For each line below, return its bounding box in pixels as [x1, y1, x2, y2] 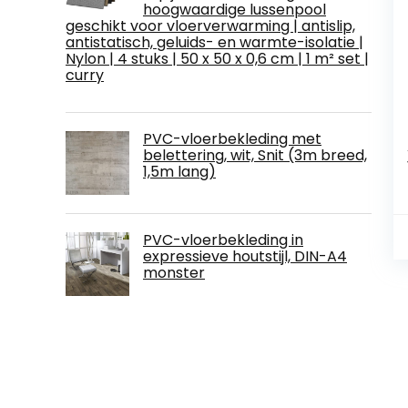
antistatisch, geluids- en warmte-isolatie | [66, 32, 363, 54]
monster [143, 262, 205, 284]
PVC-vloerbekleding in [143, 229, 303, 251]
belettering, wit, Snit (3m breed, [143, 145, 367, 167]
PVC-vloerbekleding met [143, 128, 321, 150]
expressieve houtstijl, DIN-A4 [143, 246, 347, 268]
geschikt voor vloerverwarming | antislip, [66, 15, 355, 37]
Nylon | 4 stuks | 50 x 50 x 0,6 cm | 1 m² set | [66, 48, 369, 70]
